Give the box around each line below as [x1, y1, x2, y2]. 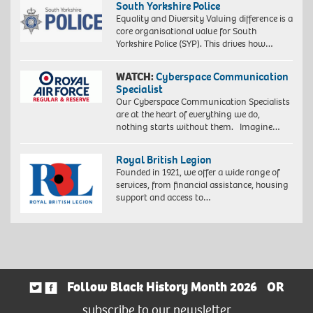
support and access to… [115, 191, 211, 205]
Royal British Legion [115, 152, 212, 168]
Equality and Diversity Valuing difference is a [115, 12, 293, 26]
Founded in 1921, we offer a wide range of [115, 166, 279, 180]
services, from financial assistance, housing [115, 178, 289, 192]
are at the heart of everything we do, [115, 108, 260, 122]
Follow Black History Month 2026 [66, 279, 257, 296]
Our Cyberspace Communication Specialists [115, 95, 290, 109]
